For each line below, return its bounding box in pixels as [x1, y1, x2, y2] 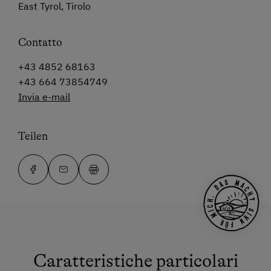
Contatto [18, 36, 62, 49]
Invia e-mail [18, 91, 70, 103]
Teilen [18, 130, 48, 143]
